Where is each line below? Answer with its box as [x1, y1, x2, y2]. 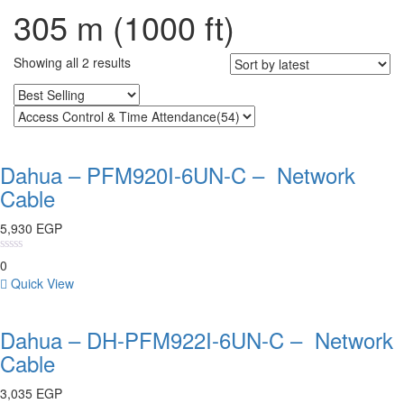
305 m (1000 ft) [14, 4, 234, 50]
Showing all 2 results [14, 53, 131, 71]
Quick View [11, 274, 74, 292]
